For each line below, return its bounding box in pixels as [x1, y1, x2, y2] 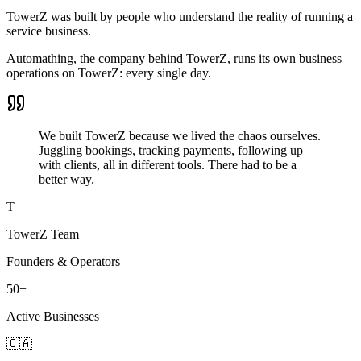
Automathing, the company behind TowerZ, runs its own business [6, 51, 342, 65]
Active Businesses [6, 309, 99, 323]
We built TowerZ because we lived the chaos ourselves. [39, 128, 321, 143]
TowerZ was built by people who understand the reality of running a [6, 9, 353, 23]
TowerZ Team [6, 226, 79, 241]
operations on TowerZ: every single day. [6, 65, 211, 80]
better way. [39, 172, 94, 186]
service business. [6, 23, 91, 38]
